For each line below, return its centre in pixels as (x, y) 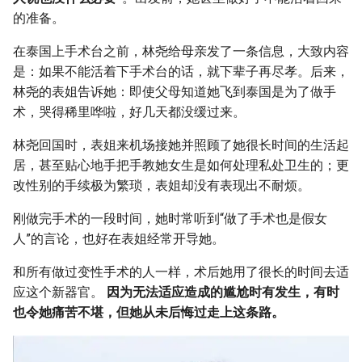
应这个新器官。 (60, 292)
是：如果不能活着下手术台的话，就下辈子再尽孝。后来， (181, 71)
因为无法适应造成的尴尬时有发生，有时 (223, 292)
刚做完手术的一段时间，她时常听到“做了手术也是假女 (170, 218)
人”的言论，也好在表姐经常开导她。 (119, 238)
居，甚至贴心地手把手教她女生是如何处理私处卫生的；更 (181, 165)
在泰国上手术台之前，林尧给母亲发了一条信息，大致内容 (181, 51)
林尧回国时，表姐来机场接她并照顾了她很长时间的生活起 (181, 145)
